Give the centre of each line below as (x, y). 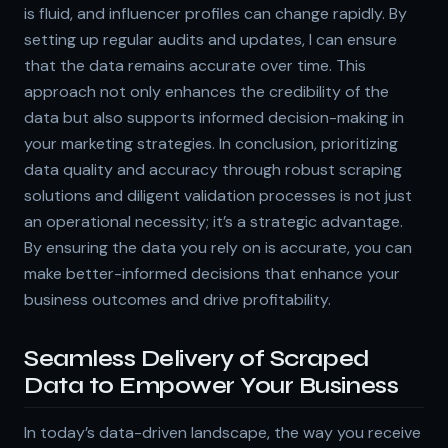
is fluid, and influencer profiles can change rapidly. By (215, 13)
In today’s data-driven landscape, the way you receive (222, 432)
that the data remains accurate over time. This (195, 65)
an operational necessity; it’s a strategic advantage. (213, 221)
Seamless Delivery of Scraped (197, 358)
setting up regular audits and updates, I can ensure (210, 39)
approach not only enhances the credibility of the (206, 91)
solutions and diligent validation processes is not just (218, 195)
